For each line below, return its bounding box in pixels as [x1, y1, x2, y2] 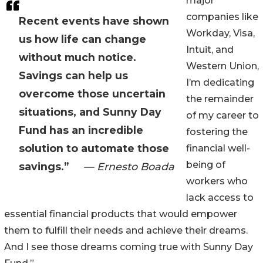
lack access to [186, 192, 254, 204]
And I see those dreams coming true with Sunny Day [4, 241, 253, 253]
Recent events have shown [19, 15, 169, 28]
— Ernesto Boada [83, 160, 174, 173]
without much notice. [19, 51, 136, 64]
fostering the [186, 126, 248, 138]
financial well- [186, 143, 250, 154]
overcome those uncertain [19, 87, 166, 100]
